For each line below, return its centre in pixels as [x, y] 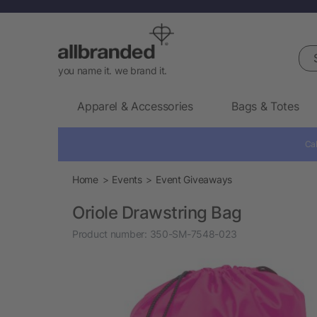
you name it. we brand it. [113, 70]
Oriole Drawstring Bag [157, 212]
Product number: [110, 234]
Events [127, 179]
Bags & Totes [265, 106]
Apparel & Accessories [135, 106]
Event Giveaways [194, 179]
